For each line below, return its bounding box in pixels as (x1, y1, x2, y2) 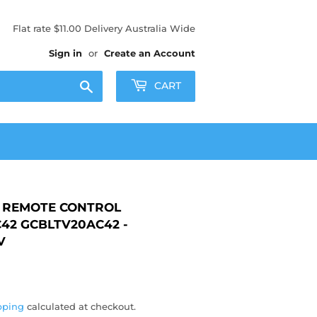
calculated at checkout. (23, 300, 136, 312)
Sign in (49, 47, 82, 59)
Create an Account (104, 47, 195, 59)
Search (93, 78, 125, 89)
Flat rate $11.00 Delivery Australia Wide (13, 23, 195, 34)
